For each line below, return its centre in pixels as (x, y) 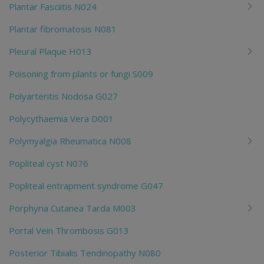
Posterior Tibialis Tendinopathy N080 (85, 253)
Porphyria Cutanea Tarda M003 (72, 208)
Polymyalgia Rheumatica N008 (70, 141)
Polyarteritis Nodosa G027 (63, 96)
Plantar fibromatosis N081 (63, 29)
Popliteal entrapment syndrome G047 (86, 185)
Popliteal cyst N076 (49, 163)
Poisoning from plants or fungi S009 (81, 73)
